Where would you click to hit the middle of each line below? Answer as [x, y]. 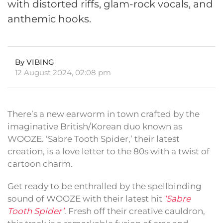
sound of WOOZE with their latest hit [86, 199]
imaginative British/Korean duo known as [95, 127]
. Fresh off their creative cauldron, [135, 211]
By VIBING [35, 62]
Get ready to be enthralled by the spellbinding [105, 186]
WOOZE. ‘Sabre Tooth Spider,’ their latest [94, 139]
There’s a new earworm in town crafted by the [104, 114]
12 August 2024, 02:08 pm [63, 73]
